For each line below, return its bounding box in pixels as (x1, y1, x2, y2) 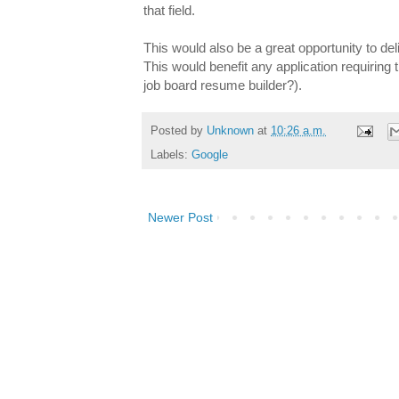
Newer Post (148, 209, 213, 224)
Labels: (151, 148, 191, 161)
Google (191, 148, 228, 161)
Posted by (151, 124, 207, 137)
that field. (143, 3, 195, 19)
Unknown (207, 124, 254, 137)
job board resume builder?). (143, 77, 302, 94)
